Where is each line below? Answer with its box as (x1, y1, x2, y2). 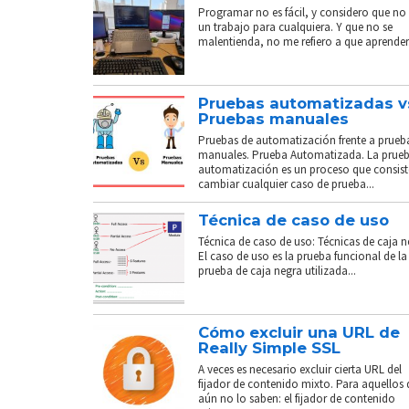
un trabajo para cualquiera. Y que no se (198, 18, 393, 35)
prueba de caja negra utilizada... (198, 262, 356, 278)
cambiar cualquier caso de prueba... (198, 175, 374, 192)
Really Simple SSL (198, 338, 341, 357)
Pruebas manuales (198, 109, 349, 128)
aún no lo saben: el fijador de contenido (198, 390, 395, 406)
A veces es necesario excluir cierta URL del (198, 361, 402, 377)
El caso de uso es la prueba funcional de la (198, 247, 407, 264)
